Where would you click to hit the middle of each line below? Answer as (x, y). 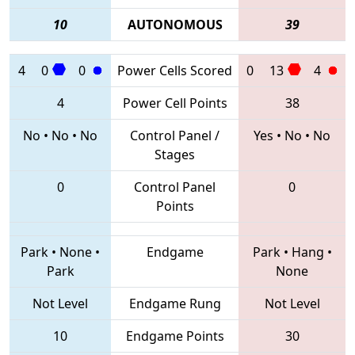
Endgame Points (175, 336)
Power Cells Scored (175, 70)
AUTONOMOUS (175, 24)
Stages (175, 154)
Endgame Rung (175, 303)
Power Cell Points (175, 103)
